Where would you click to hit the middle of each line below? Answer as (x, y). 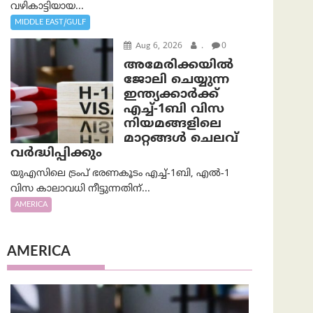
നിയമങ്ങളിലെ (172, 124)
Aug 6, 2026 (157, 46)
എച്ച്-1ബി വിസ (174, 109)
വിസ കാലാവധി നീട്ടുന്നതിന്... (80, 189)
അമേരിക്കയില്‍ (178, 65)
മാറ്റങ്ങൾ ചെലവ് (181, 138)
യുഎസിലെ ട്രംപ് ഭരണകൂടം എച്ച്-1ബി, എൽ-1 (120, 173)
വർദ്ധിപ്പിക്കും (56, 153)
